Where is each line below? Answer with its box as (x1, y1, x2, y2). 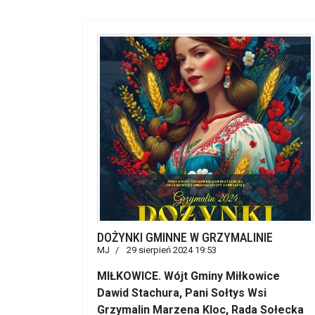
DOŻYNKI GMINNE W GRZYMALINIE (97, 230, 273, 245)
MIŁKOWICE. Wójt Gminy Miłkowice (97, 269, 280, 283)
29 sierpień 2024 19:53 (127, 245, 217, 255)
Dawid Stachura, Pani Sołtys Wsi (97, 286, 266, 300)
